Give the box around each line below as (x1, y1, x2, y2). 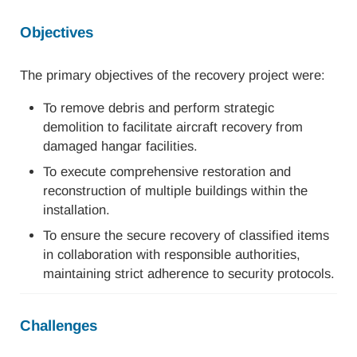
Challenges (19, 317, 97, 335)
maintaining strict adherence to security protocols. (43, 266, 335, 282)
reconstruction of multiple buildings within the (43, 182, 308, 198)
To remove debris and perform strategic (43, 100, 275, 116)
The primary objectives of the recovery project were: (19, 67, 325, 83)
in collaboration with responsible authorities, (43, 247, 301, 263)
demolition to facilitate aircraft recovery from (43, 119, 304, 135)
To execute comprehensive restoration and (43, 163, 292, 179)
